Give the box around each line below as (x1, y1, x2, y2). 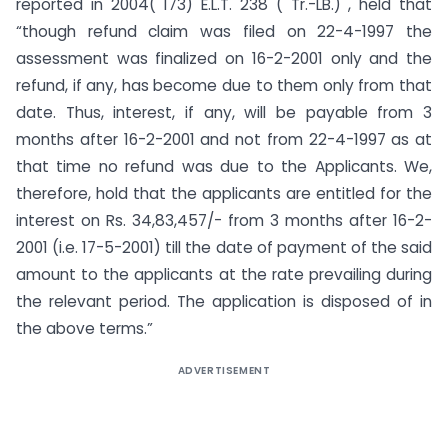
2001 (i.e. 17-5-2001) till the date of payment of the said (16, 236, 432, 258)
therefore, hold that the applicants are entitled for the (16, 182, 432, 204)
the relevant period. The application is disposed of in (16, 290, 432, 312)
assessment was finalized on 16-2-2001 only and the (16, 47, 432, 69)
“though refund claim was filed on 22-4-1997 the (16, 20, 432, 42)
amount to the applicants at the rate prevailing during (16, 263, 432, 285)
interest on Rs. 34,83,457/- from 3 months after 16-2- (16, 209, 432, 231)
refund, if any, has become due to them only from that (16, 74, 432, 96)
